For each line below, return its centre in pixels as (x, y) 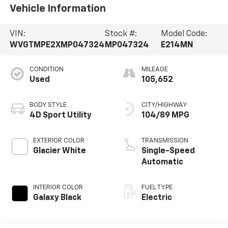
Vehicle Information (58, 9)
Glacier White (59, 151)
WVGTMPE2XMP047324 (57, 46)
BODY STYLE (48, 105)
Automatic (162, 162)
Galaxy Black (57, 198)
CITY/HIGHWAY (164, 105)
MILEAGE (155, 69)
